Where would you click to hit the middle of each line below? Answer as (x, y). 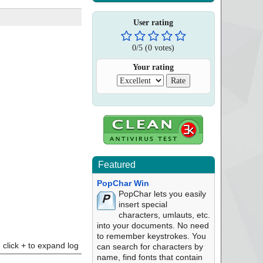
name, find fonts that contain (149, 257)
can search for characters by (150, 247)
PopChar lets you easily (162, 194)
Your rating (154, 67)
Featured (117, 165)
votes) (163, 48)
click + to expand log (41, 245)
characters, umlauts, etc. (164, 215)
